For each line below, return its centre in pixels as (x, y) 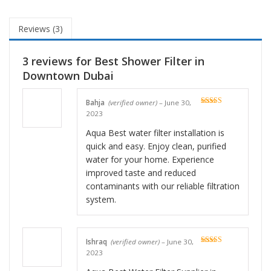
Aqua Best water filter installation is (155, 133)
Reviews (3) (41, 29)
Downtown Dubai (68, 76)
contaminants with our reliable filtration (163, 186)
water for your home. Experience (150, 160)
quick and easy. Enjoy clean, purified (156, 146)
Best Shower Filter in (149, 61)
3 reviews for (58, 61)
